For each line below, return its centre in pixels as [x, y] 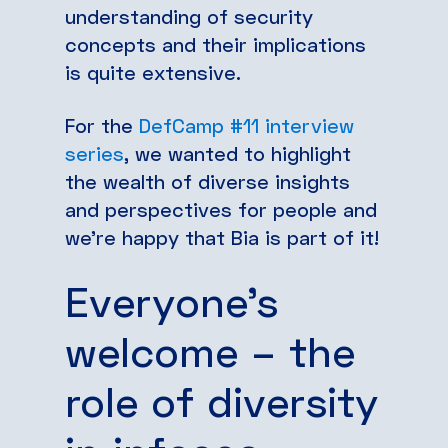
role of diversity [221, 400]
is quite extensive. [153, 71]
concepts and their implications [215, 43]
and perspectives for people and [221, 208]
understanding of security [189, 15]
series [94, 152]
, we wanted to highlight [237, 152]
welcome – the [210, 350]
